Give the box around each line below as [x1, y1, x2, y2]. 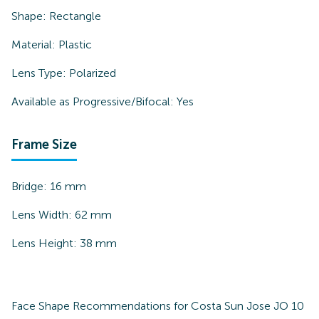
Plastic [58, 38, 92, 51]
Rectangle [49, 9, 101, 23]
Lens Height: [11, 236, 80, 250]
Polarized [69, 66, 116, 80]
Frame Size [11, 137, 77, 152]
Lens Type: [11, 66, 69, 80]
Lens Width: [11, 208, 75, 221]
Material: [11, 38, 58, 51]
